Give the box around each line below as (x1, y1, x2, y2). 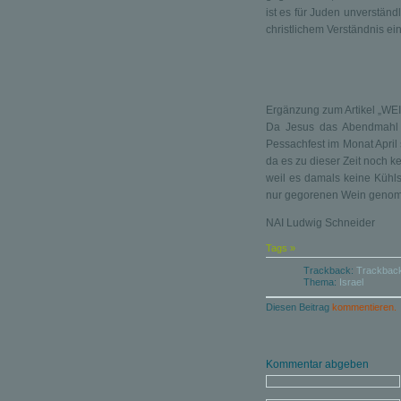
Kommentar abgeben (266, 358, 369, 371)
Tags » (266, 243, 295, 253)
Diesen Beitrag (266, 302, 332, 312)
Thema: (303, 277, 339, 287)
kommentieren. (332, 302, 397, 312)
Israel (339, 277, 363, 287)
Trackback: (303, 265, 356, 276)
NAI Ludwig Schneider (266, 217, 375, 229)
